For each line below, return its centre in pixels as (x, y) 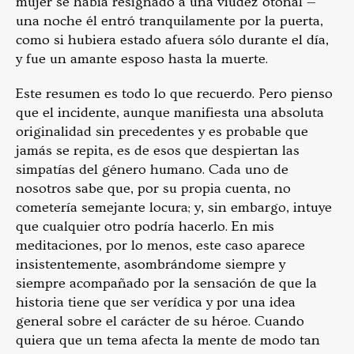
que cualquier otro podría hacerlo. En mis (145, 226)
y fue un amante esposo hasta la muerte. (142, 58)
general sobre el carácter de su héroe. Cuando (160, 321)
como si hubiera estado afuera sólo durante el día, (172, 40)
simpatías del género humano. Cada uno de (152, 169)
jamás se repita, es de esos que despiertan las (158, 150)
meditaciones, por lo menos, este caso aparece (160, 245)
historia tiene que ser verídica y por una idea (156, 302)
